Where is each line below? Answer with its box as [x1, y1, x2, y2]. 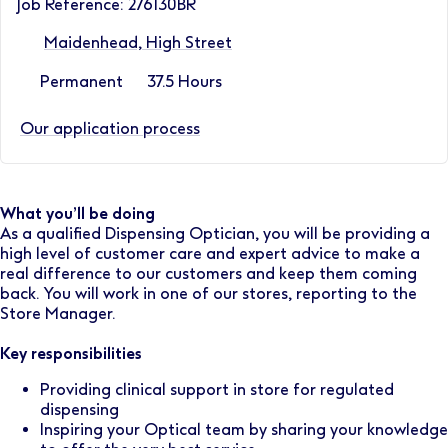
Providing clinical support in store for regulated [40, 380, 394, 399]
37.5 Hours [147, 72, 222, 91]
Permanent [40, 72, 123, 91]
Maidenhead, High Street [44, 33, 232, 52]
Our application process [20, 119, 200, 138]
